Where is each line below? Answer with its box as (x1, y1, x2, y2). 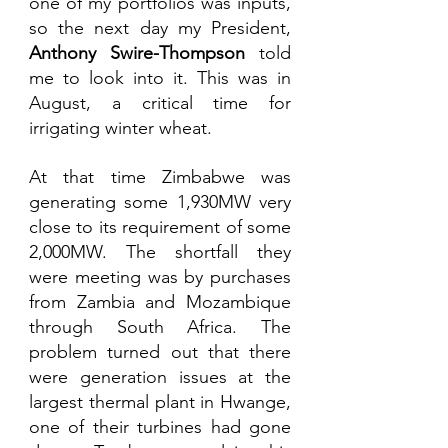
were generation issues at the (29, 365, 291, 388)
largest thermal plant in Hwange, (29, 390, 291, 413)
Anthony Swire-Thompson (29, 41, 245, 64)
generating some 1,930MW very (29, 190, 291, 213)
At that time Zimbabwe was (29, 165, 291, 188)
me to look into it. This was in (29, 66, 291, 89)
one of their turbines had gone (29, 415, 291, 438)
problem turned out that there (29, 340, 291, 363)
